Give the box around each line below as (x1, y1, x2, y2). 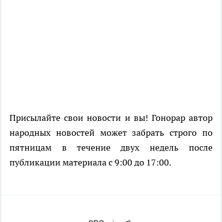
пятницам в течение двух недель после (9, 142, 213, 154)
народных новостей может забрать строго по (9, 127, 213, 139)
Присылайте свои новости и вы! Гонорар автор (9, 112, 213, 124)
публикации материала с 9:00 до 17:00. (9, 157, 171, 168)
